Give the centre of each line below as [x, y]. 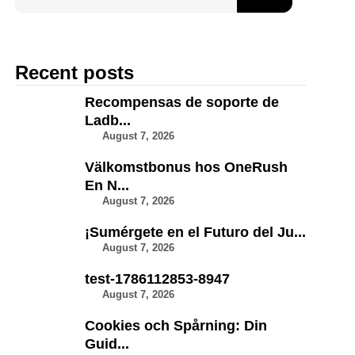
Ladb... [107, 120]
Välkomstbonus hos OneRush [186, 167]
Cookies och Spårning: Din [176, 326]
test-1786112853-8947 [157, 279]
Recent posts [75, 73]
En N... [107, 185]
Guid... [107, 344]
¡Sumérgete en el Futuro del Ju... [195, 232]
